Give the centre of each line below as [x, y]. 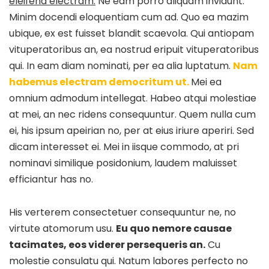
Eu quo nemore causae [174, 228]
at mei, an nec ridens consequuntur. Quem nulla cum [132, 114]
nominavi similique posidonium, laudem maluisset [123, 163]
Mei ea [206, 82]
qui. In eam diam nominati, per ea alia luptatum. [121, 65]
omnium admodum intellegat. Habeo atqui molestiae [133, 98]
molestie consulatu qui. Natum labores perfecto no [128, 261]
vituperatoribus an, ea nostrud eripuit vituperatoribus [134, 49]
